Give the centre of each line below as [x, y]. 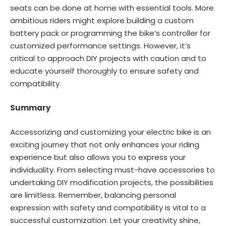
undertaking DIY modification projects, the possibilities [112, 182]
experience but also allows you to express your [98, 157]
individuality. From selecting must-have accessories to [112, 169]
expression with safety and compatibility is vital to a [108, 207]
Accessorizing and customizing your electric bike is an [110, 132]
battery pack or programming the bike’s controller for [110, 33]
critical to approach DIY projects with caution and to [108, 58]
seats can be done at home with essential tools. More [112, 8]
